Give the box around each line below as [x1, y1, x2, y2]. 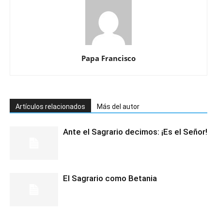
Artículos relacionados [15, 103, 85, 110]
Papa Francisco [81, 53, 136, 63]
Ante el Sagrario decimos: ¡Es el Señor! [63, 127, 207, 137]
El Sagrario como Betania [63, 173, 157, 183]
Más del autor [97, 103, 139, 110]
